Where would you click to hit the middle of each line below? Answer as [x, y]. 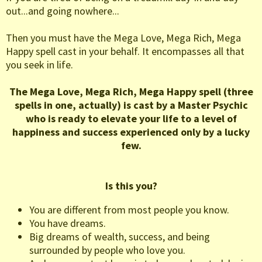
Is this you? [131, 186]
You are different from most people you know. [129, 210]
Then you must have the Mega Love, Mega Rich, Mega [123, 38]
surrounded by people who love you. [107, 250]
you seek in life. [39, 65]
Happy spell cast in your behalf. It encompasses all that [125, 51]
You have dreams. [68, 223]
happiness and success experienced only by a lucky [131, 132]
